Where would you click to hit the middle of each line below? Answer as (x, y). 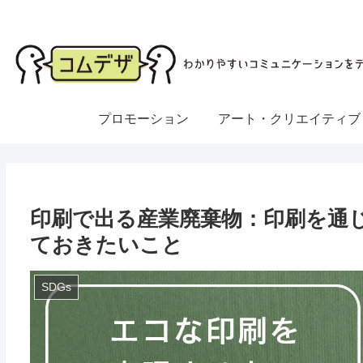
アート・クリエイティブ (289, 118)
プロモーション (143, 118)
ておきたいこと (106, 244)
